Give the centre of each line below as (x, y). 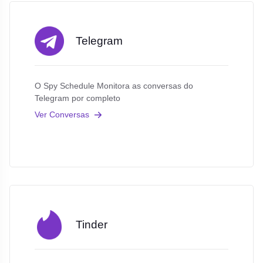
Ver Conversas (62, 114)
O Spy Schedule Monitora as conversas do (114, 86)
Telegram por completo (77, 98)
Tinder (91, 225)
